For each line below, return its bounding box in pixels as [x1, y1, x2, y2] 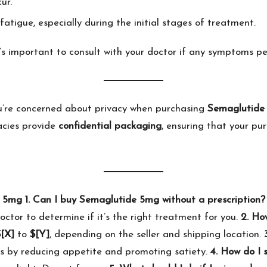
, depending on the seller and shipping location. [49, 229, 264, 240]
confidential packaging [58, 121, 162, 132]
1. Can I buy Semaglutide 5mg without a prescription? [25, 195, 265, 206]
